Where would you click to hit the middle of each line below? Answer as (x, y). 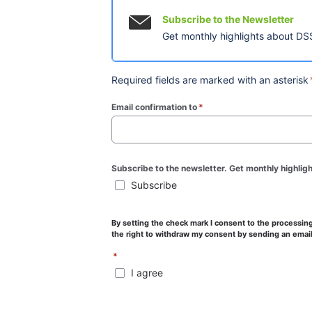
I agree (147, 273)
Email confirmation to (154, 107)
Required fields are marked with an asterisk (210, 80)
